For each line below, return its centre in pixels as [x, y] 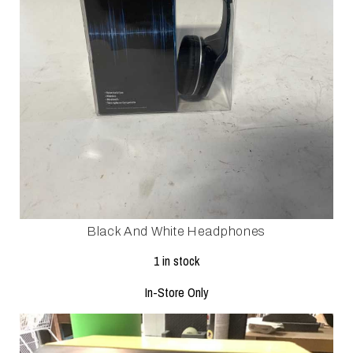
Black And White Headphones [176, 232]
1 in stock [176, 261]
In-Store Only [176, 293]
